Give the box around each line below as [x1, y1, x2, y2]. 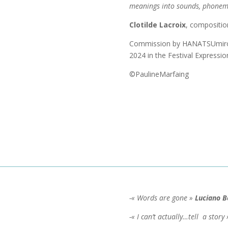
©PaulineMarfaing [129, 69, 189, 79]
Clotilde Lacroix [129, 20, 186, 30]
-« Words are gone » [129, 192, 195, 203]
